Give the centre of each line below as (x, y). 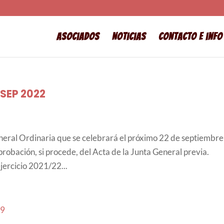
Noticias (129, 36)
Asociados (78, 36)
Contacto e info (190, 36)
